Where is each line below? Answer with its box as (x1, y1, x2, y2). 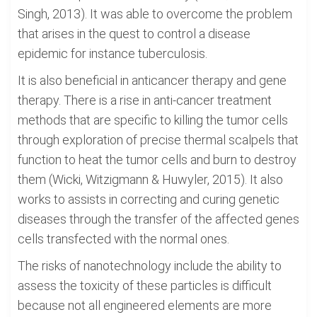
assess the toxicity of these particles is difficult (18, 278, 272, 293)
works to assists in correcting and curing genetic (18, 192, 279, 207)
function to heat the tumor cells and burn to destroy (18, 152, 296, 167)
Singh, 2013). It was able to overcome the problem (18, 6, 292, 21)
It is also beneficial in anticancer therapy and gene (18, 73, 287, 88)
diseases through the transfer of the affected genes (18, 212, 299, 226)
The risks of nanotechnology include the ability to (18, 258, 282, 273)
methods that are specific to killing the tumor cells (18, 113, 288, 127)
